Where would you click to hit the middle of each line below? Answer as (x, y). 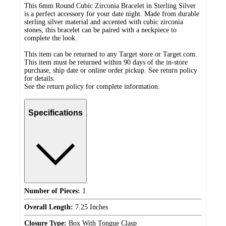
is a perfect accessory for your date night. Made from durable (112, 14)
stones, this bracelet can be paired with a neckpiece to (100, 30)
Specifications (55, 113)
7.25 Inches (91, 207)
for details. (40, 79)
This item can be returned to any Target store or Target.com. (111, 54)
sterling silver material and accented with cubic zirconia (104, 22)
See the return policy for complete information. (92, 87)
